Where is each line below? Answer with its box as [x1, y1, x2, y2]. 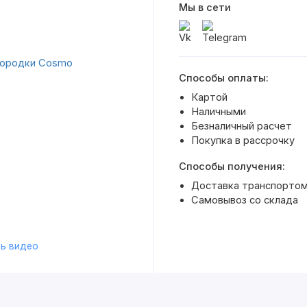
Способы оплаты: [178, 72, 269, 85]
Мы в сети [178, 1, 231, 14]
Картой [191, 91, 228, 104]
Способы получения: [178, 160, 285, 173]
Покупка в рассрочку [191, 134, 295, 147]
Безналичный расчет [191, 120, 292, 133]
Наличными [191, 106, 246, 119]
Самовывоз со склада [191, 193, 298, 206]
